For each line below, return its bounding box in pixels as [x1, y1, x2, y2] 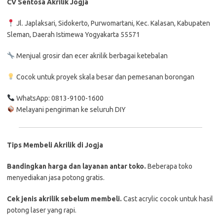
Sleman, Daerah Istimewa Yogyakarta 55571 [7, 30, 140, 38]
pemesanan [127, 73, 165, 81]
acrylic [139, 194, 160, 203]
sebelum [61, 194, 91, 203]
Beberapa [147, 162, 179, 170]
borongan [164, 73, 194, 81]
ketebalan [137, 51, 168, 60]
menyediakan [7, 173, 49, 182]
